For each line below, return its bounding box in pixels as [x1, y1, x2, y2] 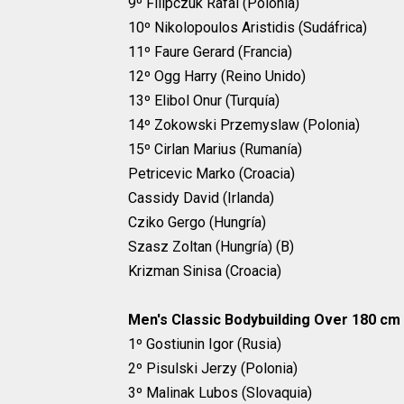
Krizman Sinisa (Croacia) [128, 262, 281, 280]
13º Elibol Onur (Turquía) [128, 92, 280, 110]
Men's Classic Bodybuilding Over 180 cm [128, 311, 400, 329]
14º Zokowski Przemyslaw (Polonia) [128, 116, 360, 134]
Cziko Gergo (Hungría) [128, 214, 266, 232]
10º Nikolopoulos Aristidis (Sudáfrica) [128, 19, 367, 37]
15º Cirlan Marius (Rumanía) [128, 141, 302, 159]
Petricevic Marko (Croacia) [128, 165, 295, 183]
